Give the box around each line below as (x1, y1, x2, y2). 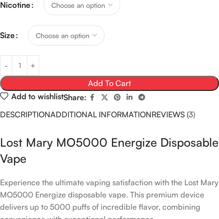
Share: (63, 92, 87, 103)
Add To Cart (88, 78, 131, 88)
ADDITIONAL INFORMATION (50, 109, 152, 120)
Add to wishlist (11, 91, 64, 101)
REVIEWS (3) (152, 109, 195, 120)
